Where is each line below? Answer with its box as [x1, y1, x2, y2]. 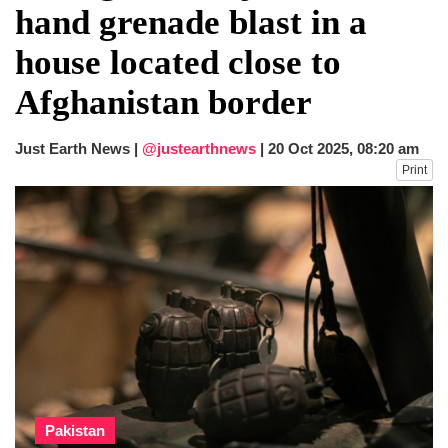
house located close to [15, 42, 341, 82]
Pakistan [45, 422, 105, 439]
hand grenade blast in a [15, 2, 367, 42]
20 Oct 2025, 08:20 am [268, 139, 419, 157]
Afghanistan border [15, 82, 312, 122]
